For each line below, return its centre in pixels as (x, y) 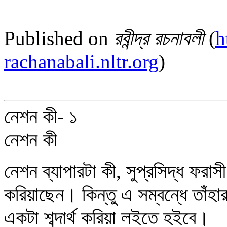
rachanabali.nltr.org (81, 62)
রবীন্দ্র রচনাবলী (159, 38)
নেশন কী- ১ (41, 116)
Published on (59, 38)
